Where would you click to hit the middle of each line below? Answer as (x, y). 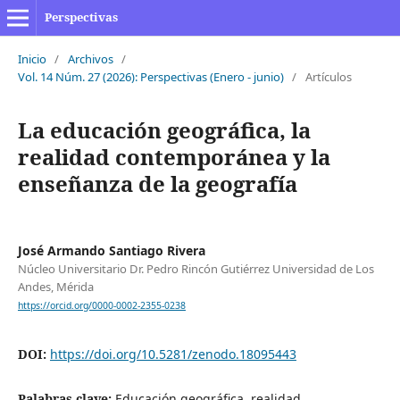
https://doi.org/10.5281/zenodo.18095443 (173, 354)
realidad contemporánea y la (174, 156)
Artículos (328, 76)
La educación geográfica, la (164, 129)
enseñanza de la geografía (157, 183)
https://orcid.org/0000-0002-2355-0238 (101, 306)
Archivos (90, 58)
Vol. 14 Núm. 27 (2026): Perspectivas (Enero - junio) (150, 76)
